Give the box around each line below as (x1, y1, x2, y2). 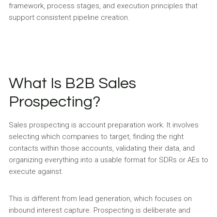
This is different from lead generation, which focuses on (8, 194, 192, 203)
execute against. (8, 167, 63, 176)
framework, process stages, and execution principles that (8, 1, 198, 10)
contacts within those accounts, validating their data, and (8, 144, 195, 153)
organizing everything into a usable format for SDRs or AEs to (8, 155, 208, 164)
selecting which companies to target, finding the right (8, 132, 184, 141)
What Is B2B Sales (8, 76, 136, 92)
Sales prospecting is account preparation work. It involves (8, 121, 199, 129)
